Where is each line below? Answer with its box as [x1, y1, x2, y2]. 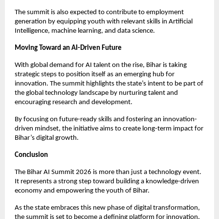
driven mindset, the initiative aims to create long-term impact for [15, 125, 203, 133]
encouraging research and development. [15, 99, 132, 107]
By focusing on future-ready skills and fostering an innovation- [15, 116, 197, 124]
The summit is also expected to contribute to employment [15, 9, 184, 17]
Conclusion [15, 152, 48, 159]
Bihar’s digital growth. [15, 134, 79, 142]
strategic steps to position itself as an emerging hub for [15, 71, 175, 79]
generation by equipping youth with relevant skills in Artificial [15, 18, 193, 26]
